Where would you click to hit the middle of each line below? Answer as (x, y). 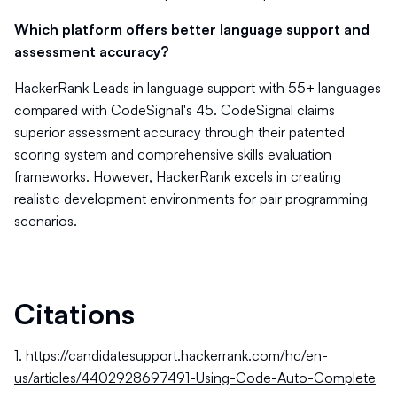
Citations (74, 314)
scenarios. (46, 221)
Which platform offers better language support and (192, 29)
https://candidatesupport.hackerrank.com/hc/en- (177, 355)
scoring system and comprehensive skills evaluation (173, 154)
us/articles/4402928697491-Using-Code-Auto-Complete (195, 378)
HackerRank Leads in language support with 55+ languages (198, 88)
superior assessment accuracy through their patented (179, 132)
